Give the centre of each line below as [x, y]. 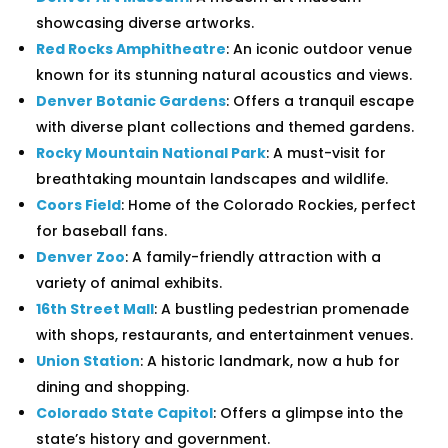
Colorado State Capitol [125, 412]
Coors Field [79, 204]
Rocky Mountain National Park [151, 152]
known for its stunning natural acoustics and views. [224, 74]
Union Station [88, 360]
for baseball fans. [102, 230]
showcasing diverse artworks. [145, 22]
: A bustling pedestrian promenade [282, 308]
